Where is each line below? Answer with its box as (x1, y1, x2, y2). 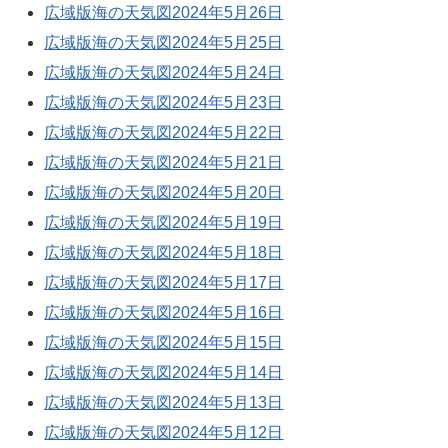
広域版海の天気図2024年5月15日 (44, 334, 284, 351)
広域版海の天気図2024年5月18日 (44, 244, 284, 261)
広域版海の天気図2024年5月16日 (44, 304, 284, 321)
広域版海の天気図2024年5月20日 (44, 184, 284, 201)
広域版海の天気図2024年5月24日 (44, 64, 284, 81)
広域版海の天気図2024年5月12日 (44, 424, 284, 441)
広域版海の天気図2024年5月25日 (44, 34, 284, 51)
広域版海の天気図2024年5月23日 (44, 94, 284, 111)
